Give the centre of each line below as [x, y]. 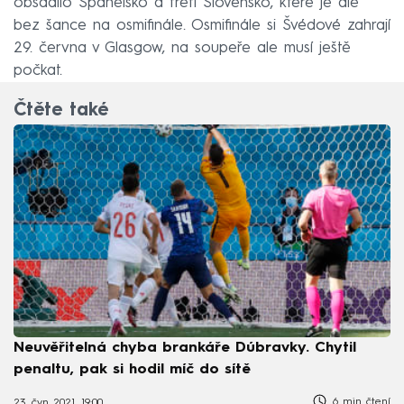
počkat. [38, 70]
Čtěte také [61, 111]
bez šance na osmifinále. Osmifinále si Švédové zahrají [202, 25]
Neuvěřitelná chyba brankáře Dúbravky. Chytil [185, 348]
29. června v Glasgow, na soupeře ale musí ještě [182, 48]
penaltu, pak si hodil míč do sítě [132, 369]
